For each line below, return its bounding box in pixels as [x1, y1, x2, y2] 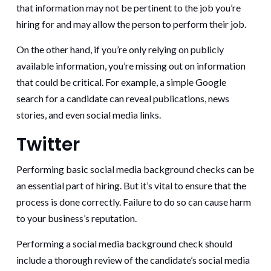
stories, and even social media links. [16, 109, 161, 121]
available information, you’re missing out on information [16, 60, 246, 72]
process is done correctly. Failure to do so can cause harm [16, 196, 251, 208]
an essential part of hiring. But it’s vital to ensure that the [16, 180, 246, 192]
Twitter [16, 132, 80, 158]
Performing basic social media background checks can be [16, 163, 254, 175]
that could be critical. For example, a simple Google [16, 76, 226, 88]
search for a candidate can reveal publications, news [16, 93, 229, 105]
